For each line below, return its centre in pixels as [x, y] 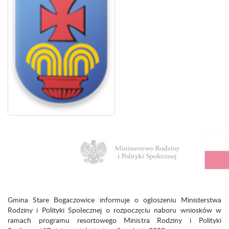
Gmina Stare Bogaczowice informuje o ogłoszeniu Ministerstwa [114, 200]
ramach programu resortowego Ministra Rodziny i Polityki [114, 220]
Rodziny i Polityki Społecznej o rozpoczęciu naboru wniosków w [114, 210]
